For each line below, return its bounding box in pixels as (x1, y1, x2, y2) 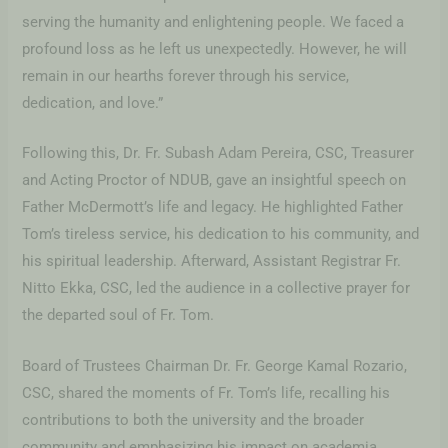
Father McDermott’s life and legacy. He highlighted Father (22, 198, 404, 217)
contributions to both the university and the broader (22, 410, 365, 429)
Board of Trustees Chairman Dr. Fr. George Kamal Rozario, (22, 356, 408, 375)
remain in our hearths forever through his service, (22, 67, 350, 86)
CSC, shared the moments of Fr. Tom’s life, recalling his (22, 383, 391, 402)
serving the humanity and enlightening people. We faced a (22, 13, 405, 32)
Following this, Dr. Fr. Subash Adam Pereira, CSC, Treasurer (22, 144, 415, 163)
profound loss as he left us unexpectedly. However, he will (22, 40, 408, 59)
